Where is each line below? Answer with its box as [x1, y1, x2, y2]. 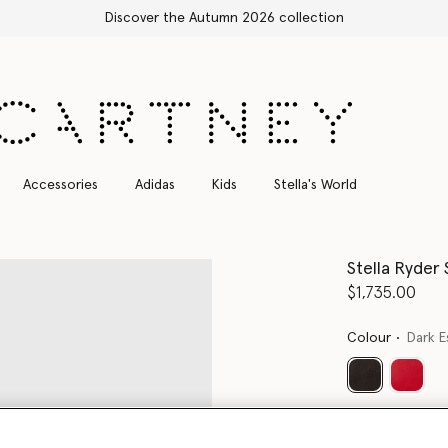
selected [363, 384, 419, 399]
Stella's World [273, 177, 357, 192]
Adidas [134, 177, 175, 192]
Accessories [22, 177, 98, 192]
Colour [347, 330, 392, 345]
